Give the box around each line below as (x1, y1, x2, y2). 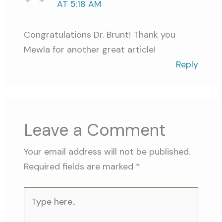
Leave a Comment (24, 118, 166, 141)
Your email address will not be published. (24, 145, 191, 158)
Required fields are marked (24, 160, 136, 172)
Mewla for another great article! (24, 43, 156, 55)
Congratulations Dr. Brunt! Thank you (24, 28, 176, 41)
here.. (23, 203, 45, 215)
